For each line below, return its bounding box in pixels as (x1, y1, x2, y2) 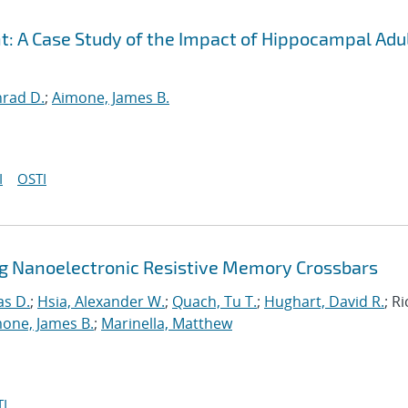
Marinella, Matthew (101, 313, 232, 333)
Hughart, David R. (264, 291, 384, 311)
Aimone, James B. (52, 87, 169, 107)
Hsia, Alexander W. (37, 291, 165, 311)
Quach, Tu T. (172, 291, 257, 311)
